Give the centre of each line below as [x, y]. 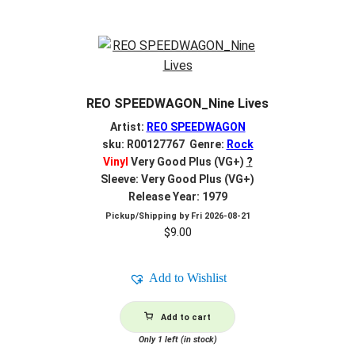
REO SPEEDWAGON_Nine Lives [177, 103]
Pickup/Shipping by [148, 216]
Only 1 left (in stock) [177, 340]
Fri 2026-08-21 [220, 216]
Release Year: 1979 [177, 196]
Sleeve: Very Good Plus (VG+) [177, 179]
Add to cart [186, 318]
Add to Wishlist [187, 278]
